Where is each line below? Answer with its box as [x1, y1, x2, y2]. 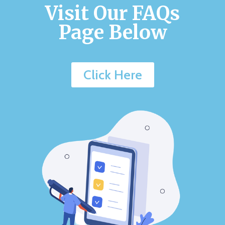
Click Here [83, 67, 142, 83]
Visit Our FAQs [45, 2, 180, 26]
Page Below [58, 21, 167, 45]
